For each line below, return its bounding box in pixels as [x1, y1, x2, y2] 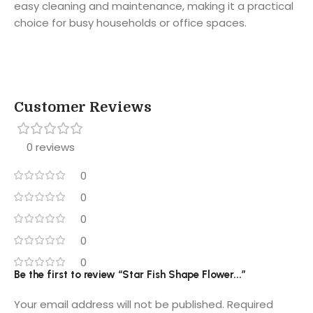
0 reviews [26, 139, 75, 154]
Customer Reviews [14, 99, 152, 115]
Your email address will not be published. [14, 296, 224, 312]
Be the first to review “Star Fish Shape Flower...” [14, 268, 246, 281]
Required [227, 296, 273, 312]
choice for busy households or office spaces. [14, 15, 247, 30]
